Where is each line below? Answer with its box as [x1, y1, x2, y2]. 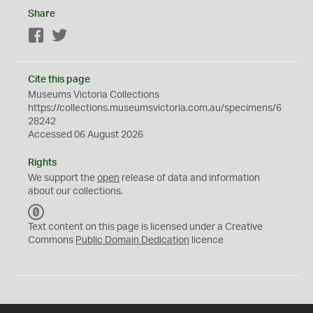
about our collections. [28, 187, 123, 196]
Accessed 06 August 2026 [28, 130, 143, 140]
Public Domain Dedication [75, 235, 189, 245]
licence [189, 235, 224, 245]
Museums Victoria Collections [28, 90, 159, 100]
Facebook [45, 31, 89, 41]
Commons [28, 235, 75, 245]
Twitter [68, 31, 98, 41]
